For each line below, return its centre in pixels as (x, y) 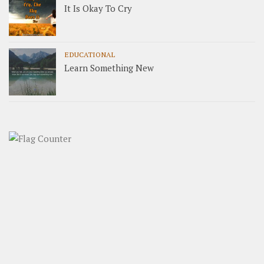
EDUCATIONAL (90, 54)
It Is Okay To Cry (98, 8)
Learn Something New (109, 67)
